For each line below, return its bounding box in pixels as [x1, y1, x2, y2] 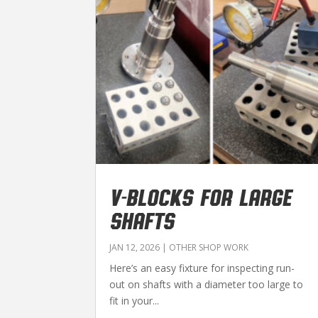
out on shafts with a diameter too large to [109, 277, 304, 291]
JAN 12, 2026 [109, 241, 160, 253]
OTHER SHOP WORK [169, 241, 249, 253]
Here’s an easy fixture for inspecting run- [109, 261, 295, 275]
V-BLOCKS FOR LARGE [109, 182, 292, 210]
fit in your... [109, 293, 160, 307]
